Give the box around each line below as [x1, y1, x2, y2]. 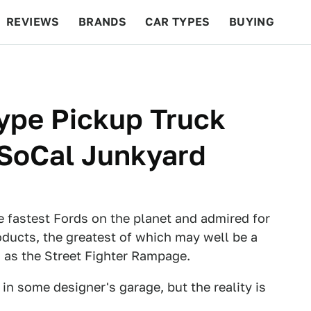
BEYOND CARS [14, 60, 97, 73]
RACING [115, 60, 161, 73]
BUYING [228, 15, 275, 28]
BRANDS [78, 15, 127, 28]
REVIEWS [6, 15, 60, 28]
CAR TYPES [145, 15, 210, 28]
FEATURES [230, 60, 292, 73]
